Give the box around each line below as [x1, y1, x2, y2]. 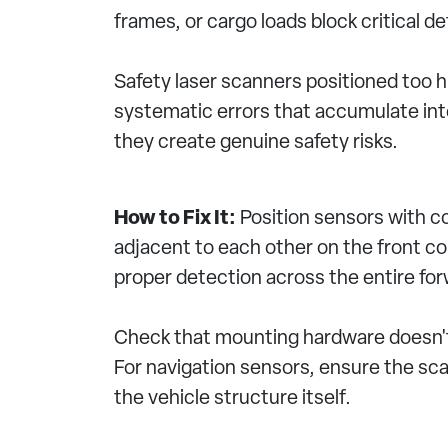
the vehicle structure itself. [114, 389, 351, 409]
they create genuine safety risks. [114, 133, 398, 153]
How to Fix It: [114, 209, 236, 229]
